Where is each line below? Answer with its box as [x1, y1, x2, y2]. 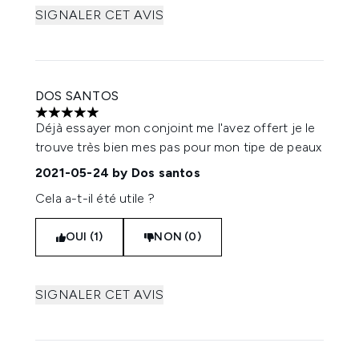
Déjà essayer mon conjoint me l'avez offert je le [35, 120, 316, 135]
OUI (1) [66, 230, 103, 244]
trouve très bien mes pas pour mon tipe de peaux [35, 139, 322, 155]
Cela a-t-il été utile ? [35, 191, 155, 206]
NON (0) [154, 230, 201, 244]
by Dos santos [109, 165, 200, 180]
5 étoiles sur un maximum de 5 [34, 112, 211, 128]
